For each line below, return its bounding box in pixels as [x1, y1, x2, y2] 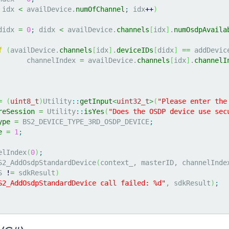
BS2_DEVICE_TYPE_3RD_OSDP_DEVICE [18, 117, 149, 126]
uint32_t [117, 97, 149, 105]
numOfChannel [76, 5, 125, 13]
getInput [80, 97, 112, 105]
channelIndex [27, 56, 80, 64]
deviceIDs [117, 45, 153, 54]
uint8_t [10, 97, 39, 105]
